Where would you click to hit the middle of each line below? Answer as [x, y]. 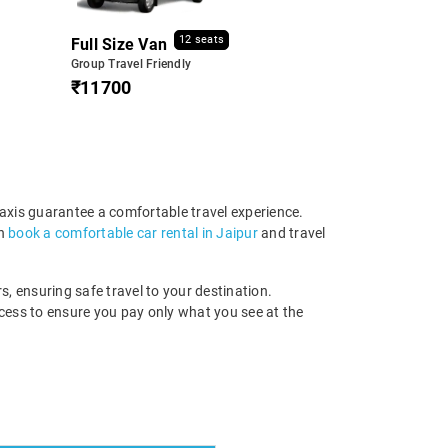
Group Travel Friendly [130, 63]
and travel [291, 233]
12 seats [201, 39]
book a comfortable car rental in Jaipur [133, 233]
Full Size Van [118, 44]
